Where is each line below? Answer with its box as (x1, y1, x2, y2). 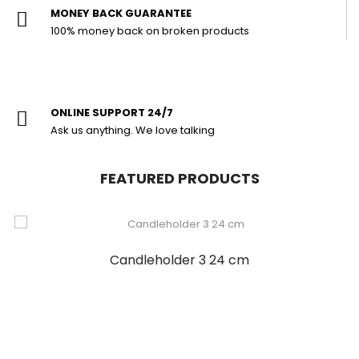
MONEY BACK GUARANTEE (50, 6, 192, 21)
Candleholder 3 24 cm (110, 250, 249, 269)
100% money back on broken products (50, 23, 249, 38)
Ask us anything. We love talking (50, 123, 215, 138)
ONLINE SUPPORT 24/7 (50, 105, 173, 120)
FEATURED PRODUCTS (99, 168, 260, 188)
